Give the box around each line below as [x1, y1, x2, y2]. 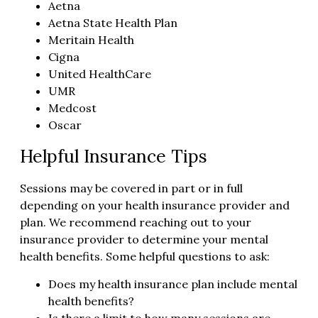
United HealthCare [48, 67, 151, 82]
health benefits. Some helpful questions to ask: [20, 249, 270, 264]
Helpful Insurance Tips [20, 145, 207, 168]
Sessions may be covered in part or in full [20, 181, 243, 196]
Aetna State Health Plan [48, 16, 177, 31]
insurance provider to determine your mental [20, 232, 268, 247]
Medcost [48, 101, 97, 116]
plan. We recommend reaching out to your [20, 215, 251, 230]
